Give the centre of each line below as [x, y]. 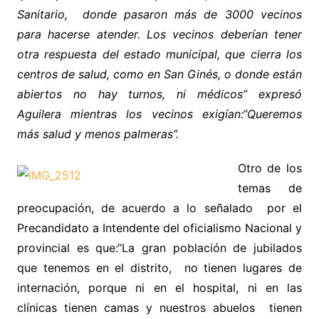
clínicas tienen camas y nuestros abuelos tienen [159, 308]
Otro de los [270, 168]
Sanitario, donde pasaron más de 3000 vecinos [159, 14]
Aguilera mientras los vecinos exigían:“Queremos [159, 114]
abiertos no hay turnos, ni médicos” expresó [159, 94]
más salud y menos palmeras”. [98, 134]
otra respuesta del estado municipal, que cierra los [159, 54]
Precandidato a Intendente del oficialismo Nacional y [159, 228]
